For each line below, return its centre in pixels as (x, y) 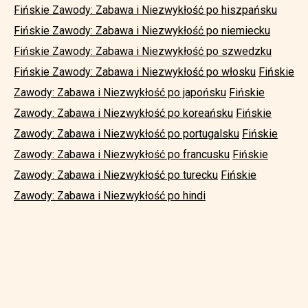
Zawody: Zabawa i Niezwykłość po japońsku (120, 92)
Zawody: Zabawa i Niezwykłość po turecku (116, 175)
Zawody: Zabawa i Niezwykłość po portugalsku (126, 134)
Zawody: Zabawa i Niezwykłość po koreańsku (123, 113)
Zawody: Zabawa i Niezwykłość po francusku (122, 154)
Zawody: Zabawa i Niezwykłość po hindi (110, 196)
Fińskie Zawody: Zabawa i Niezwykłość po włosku (135, 72)
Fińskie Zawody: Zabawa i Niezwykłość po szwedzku (143, 51)
